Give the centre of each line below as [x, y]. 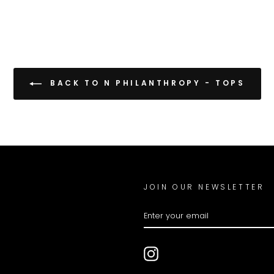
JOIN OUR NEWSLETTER [204, 187]
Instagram [179, 252]
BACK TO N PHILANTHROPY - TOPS [146, 83]
